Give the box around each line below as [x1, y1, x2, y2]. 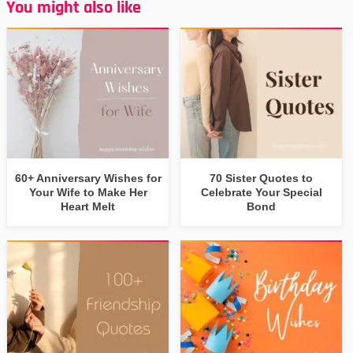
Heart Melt [61, 200, 116, 214]
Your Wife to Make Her [28, 186, 147, 199]
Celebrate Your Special [200, 186, 322, 199]
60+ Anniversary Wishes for [14, 172, 162, 185]
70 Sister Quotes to [210, 172, 314, 185]
